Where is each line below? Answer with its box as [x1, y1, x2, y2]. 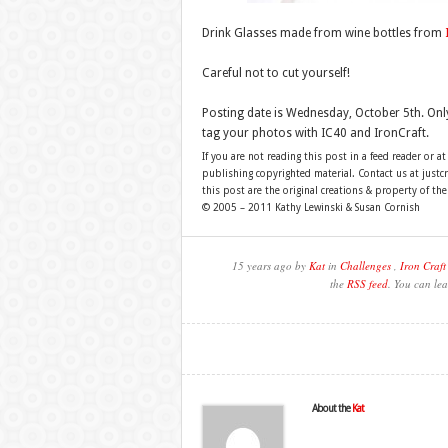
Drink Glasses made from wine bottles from [201, 26, 445, 40]
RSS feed [346, 276, 388, 291]
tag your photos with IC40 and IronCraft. [201, 126, 429, 140]
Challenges [339, 258, 391, 273]
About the [311, 403, 352, 414]
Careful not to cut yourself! [201, 66, 350, 80]
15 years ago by [231, 258, 309, 273]
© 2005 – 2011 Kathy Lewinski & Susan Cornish [201, 202, 420, 213]
